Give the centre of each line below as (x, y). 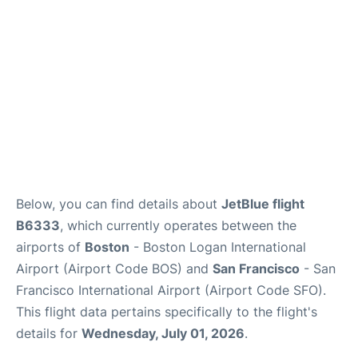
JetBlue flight (263, 204)
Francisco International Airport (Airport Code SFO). (171, 290)
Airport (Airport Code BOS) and (114, 268)
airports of (50, 247)
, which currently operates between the (178, 225)
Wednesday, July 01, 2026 (163, 333)
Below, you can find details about (119, 204)
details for (49, 333)
